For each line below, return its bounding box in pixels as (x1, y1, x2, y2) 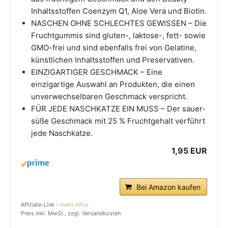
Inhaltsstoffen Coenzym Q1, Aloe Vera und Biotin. (31, 6, 207, 16)
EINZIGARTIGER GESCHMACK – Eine (31, 67, 162, 77)
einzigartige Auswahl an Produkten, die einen (31, 79, 195, 90)
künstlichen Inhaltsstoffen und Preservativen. (31, 55, 194, 65)
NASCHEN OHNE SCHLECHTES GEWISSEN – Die (31, 18, 207, 28)
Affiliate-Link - (21, 201, 60, 209)
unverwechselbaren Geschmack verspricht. (31, 92, 187, 102)
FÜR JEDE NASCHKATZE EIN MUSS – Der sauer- (31, 104, 206, 114)
